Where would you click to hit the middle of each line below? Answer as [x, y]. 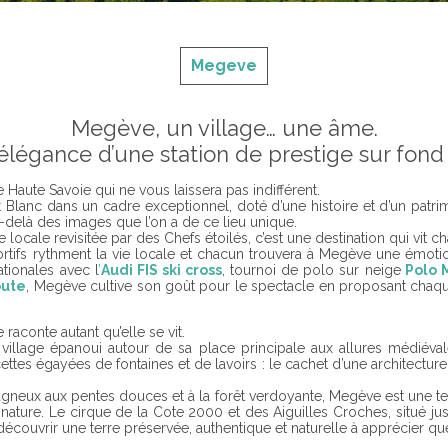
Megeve [224, 65]
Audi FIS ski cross [161, 270]
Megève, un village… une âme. [224, 128]
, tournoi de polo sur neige [311, 270]
